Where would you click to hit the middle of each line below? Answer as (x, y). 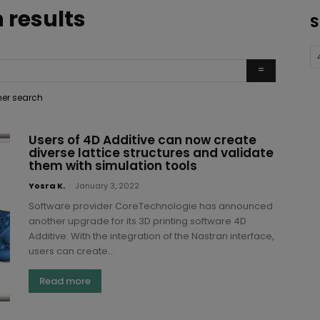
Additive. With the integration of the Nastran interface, (151, 236)
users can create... (71, 251)
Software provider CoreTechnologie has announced (151, 206)
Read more (65, 281)
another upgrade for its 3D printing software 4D (137, 221)
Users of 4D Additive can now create (142, 140)
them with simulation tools (113, 165)
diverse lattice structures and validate (151, 152)
